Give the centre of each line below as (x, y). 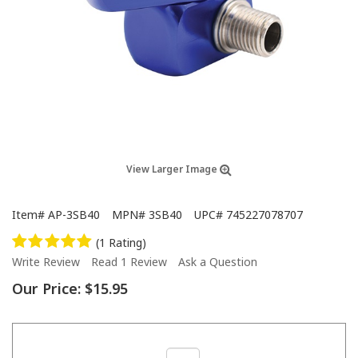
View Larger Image (173, 169)
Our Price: (46, 288)
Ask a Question (218, 261)
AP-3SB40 (74, 214)
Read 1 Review (129, 261)
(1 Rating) (121, 242)
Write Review (46, 261)
